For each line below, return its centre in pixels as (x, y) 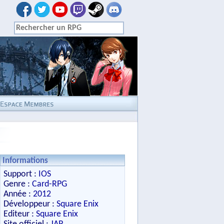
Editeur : (20, 214)
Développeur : (30, 204)
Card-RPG (49, 184)
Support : (21, 174)
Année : (18, 194)
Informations (25, 161)
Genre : (18, 184)
